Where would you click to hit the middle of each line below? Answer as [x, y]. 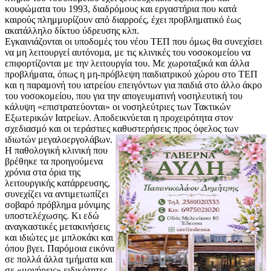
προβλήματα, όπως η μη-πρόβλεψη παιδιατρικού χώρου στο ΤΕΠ [131, 74]
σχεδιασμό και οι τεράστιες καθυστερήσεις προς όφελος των [122, 129]
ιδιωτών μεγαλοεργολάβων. [59, 140]
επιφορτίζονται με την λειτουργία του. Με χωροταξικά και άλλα [127, 64]
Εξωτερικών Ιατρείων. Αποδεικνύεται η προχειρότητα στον [119, 118]
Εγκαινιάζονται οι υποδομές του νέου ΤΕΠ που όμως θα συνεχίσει [133, 42]
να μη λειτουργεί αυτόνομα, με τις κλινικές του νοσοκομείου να [128, 53]
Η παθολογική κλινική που [56, 151]
